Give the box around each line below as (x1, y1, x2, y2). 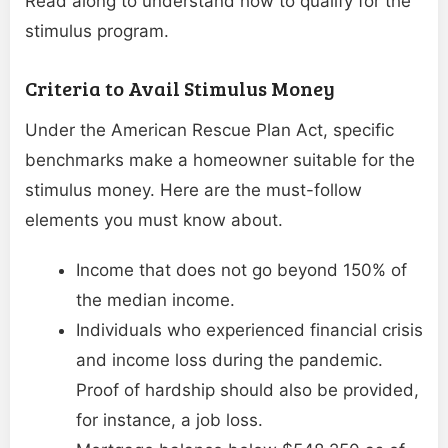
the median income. (76, 289, 235, 310)
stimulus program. (25, 20, 169, 41)
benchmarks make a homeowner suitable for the (25, 149, 415, 170)
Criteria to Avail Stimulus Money (25, 73, 335, 102)
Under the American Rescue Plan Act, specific (25, 119, 394, 140)
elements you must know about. (25, 209, 283, 230)
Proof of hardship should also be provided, (76, 379, 419, 400)
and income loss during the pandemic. (76, 349, 383, 370)
